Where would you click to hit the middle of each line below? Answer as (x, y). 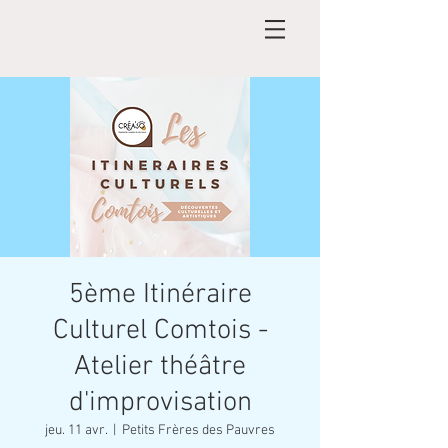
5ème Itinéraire (160, 295)
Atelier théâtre (160, 367)
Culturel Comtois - (160, 331)
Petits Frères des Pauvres (198, 430)
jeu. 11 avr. (76, 430)
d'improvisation (160, 403)
